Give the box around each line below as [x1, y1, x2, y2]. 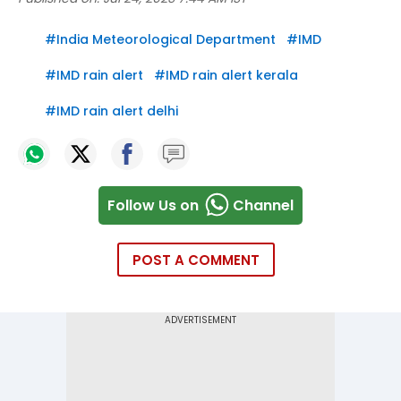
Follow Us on [107, 194, 199, 216]
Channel [233, 194, 294, 216]
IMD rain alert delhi [56, 102, 178, 121]
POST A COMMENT [132, 251, 260, 270]
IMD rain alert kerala [166, 66, 298, 85]
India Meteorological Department [56, 30, 276, 49]
